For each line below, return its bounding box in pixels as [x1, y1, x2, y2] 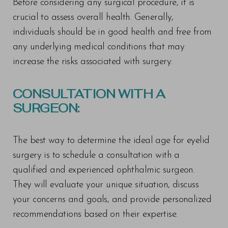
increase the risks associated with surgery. [13, 56, 173, 67]
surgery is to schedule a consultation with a [13, 150, 180, 160]
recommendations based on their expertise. [13, 209, 178, 219]
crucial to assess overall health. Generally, [13, 12, 174, 22]
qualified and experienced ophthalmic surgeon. [13, 165, 195, 175]
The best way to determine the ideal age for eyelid [13, 135, 210, 146]
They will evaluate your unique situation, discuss [13, 180, 199, 190]
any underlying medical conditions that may [13, 42, 185, 52]
